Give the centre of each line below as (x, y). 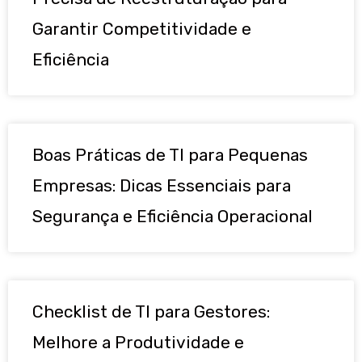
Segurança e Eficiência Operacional (173, 216)
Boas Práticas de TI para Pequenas (170, 154)
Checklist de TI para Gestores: (151, 311)
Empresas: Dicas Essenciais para (162, 185)
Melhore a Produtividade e (138, 342)
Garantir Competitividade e (142, 28)
